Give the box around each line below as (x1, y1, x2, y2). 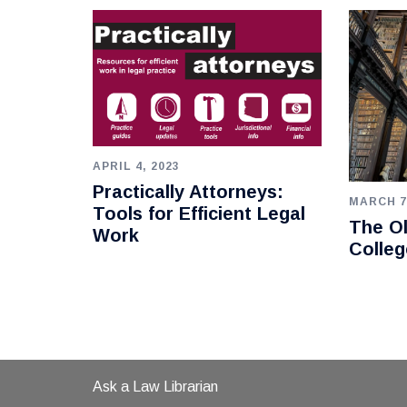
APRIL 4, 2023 (93, 159, 180, 173)
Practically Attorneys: (93, 181, 283, 202)
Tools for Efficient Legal (93, 203, 305, 223)
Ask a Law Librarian (93, 378, 218, 394)
